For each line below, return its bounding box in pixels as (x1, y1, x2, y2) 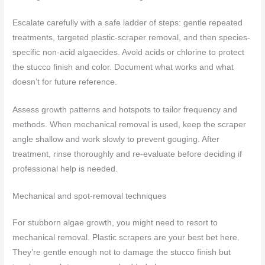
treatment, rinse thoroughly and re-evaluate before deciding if (12, 149, 243, 159)
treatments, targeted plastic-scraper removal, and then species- (12, 33, 251, 42)
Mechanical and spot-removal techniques (12, 192, 167, 201)
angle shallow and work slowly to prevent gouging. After (12, 134, 220, 144)
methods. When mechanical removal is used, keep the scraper (12, 119, 247, 129)
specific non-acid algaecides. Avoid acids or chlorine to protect (12, 47, 245, 57)
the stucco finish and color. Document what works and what (12, 62, 234, 72)
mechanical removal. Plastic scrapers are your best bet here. (12, 233, 240, 243)
